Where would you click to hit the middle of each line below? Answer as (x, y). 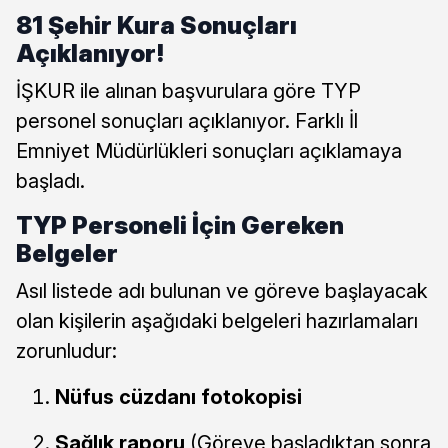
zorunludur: (66, 350)
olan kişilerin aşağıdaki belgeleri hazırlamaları (217, 320)
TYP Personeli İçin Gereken (180, 225)
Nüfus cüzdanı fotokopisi (178, 396)
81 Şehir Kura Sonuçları (156, 25)
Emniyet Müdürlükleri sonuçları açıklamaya (209, 150)
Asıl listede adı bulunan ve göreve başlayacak (222, 290)
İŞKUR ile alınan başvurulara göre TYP (188, 90)
